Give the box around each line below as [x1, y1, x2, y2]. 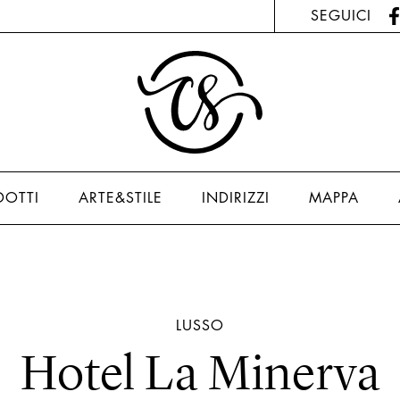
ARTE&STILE [78, 187, 162, 207]
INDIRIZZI [201, 187, 270, 207]
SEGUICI [311, 5, 371, 25]
